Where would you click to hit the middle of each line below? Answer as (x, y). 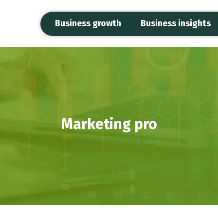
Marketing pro (109, 124)
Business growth (88, 24)
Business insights (176, 24)
